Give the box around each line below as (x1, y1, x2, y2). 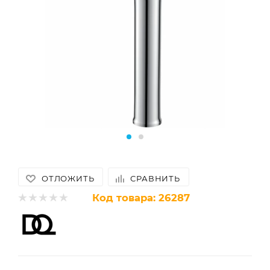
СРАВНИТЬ (130, 174, 180, 183)
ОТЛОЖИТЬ (42, 174, 95, 183)
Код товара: (92, 191, 155, 204)
